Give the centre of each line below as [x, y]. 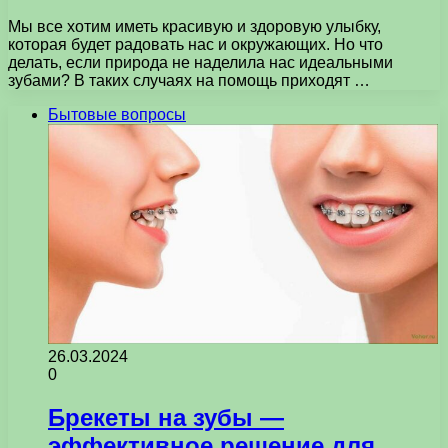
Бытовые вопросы [117, 114]
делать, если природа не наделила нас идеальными [200, 62]
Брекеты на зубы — [166, 417]
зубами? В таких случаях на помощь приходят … [189, 80]
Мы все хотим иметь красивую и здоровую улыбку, [194, 26]
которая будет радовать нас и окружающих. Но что [195, 44]
